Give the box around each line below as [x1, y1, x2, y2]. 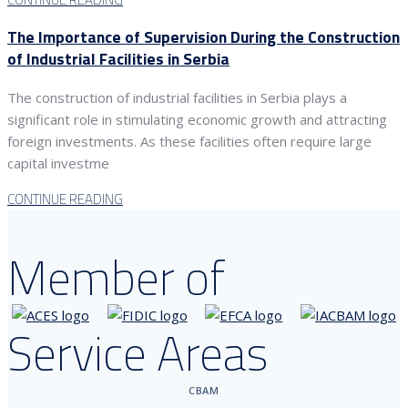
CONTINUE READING [7, 188, 123, 209]
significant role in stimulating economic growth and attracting [7, 109, 387, 128]
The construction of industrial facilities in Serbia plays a [7, 87, 347, 107]
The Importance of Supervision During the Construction [7, 25, 400, 50]
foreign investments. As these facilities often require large [7, 131, 372, 150]
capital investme [7, 153, 109, 172]
